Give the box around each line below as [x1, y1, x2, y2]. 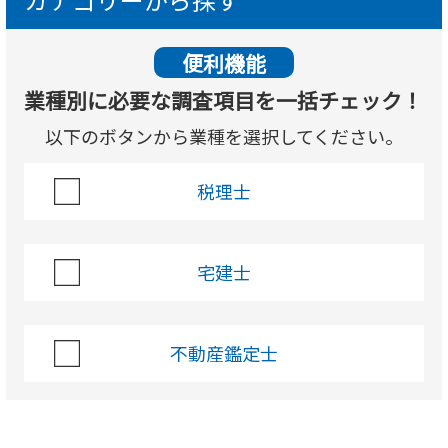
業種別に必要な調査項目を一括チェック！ [24, 85, 424, 116]
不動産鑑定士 [169, 340, 278, 367]
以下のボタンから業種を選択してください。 [44, 123, 403, 150]
